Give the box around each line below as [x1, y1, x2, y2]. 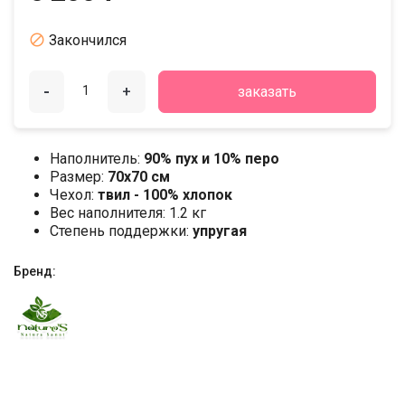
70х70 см [108, 168, 170, 186]
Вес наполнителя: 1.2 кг [50, 204, 206, 222]
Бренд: [14, 264, 56, 279]
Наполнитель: [50, 150, 144, 168]
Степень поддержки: [50, 222, 193, 240]
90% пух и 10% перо [144, 150, 279, 168]
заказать [238, 82, 297, 100]
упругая [193, 222, 247, 240]
